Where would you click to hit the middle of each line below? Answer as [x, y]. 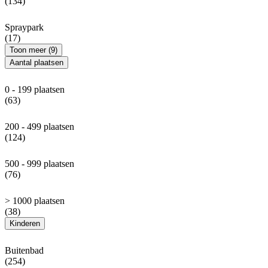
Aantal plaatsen [36, 63]
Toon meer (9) [33, 50]
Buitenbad [24, 251]
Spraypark [24, 28]
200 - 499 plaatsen [39, 127]
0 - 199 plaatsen [35, 90]
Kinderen [25, 224]
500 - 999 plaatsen [39, 164]
